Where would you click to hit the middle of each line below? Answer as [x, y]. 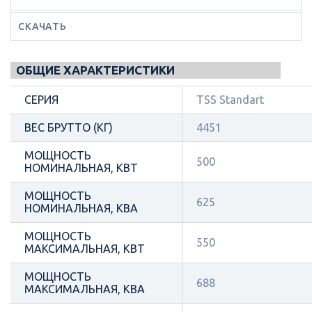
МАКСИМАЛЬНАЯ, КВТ [85, 249]
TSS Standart [230, 100]
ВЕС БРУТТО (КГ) [69, 127]
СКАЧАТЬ [42, 26]
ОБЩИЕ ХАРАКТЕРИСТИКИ [95, 70]
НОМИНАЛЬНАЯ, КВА [81, 208]
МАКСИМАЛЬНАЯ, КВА [85, 289]
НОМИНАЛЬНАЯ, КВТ [81, 168]
